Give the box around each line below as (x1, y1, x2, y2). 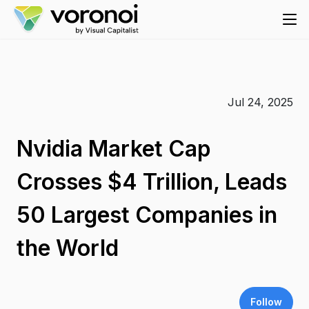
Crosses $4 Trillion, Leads (16, 168, 287, 195)
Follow (250, 296, 282, 308)
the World (16, 235, 119, 261)
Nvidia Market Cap (16, 135, 211, 162)
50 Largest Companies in (16, 201, 277, 228)
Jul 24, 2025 (227, 95, 293, 109)
